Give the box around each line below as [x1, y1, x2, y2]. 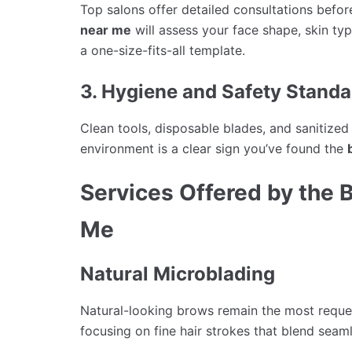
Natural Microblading [80, 262, 275, 285]
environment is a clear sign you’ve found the [80, 141, 347, 157]
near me [80, 22, 131, 38]
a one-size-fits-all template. [80, 42, 245, 59]
